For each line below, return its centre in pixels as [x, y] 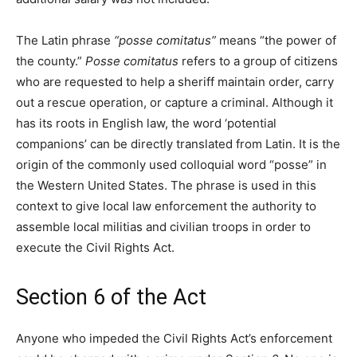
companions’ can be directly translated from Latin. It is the [178, 144]
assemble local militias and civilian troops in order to [163, 227]
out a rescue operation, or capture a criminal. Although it [175, 103]
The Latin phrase [65, 41]
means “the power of [276, 41]
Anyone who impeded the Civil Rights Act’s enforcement [174, 339]
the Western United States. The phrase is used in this [166, 186]
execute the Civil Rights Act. [95, 248]
